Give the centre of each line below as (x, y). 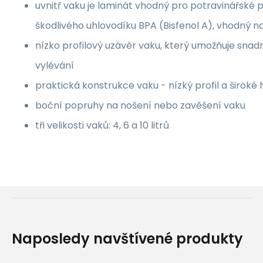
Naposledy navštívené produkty (127, 238)
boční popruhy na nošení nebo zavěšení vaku (140, 105)
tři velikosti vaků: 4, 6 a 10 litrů (102, 125)
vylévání (55, 65)
